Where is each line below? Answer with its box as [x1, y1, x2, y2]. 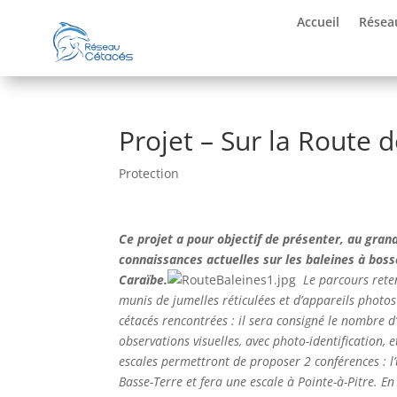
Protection [119, 164, 180, 182]
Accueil [297, 13, 340, 30]
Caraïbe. [119, 270, 168, 288]
